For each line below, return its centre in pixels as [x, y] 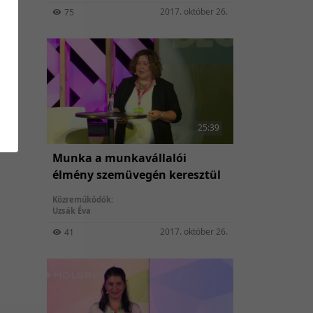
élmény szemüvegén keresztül [137, 174]
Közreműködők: [83, 199]
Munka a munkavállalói [119, 158]
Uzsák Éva [72, 210]
